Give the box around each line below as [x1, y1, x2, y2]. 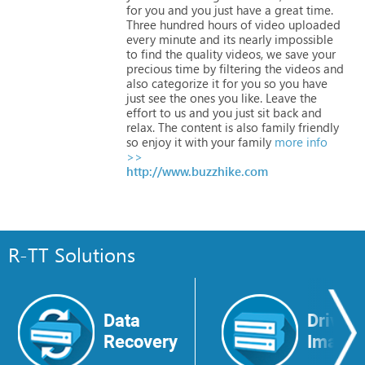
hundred [156, 15, 204, 33]
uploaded [285, 15, 341, 33]
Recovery [103, 331, 178, 352]
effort [126, 103, 156, 121]
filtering [216, 59, 262, 77]
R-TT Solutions [8, 240, 135, 267]
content [178, 118, 222, 135]
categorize [148, 74, 209, 91]
